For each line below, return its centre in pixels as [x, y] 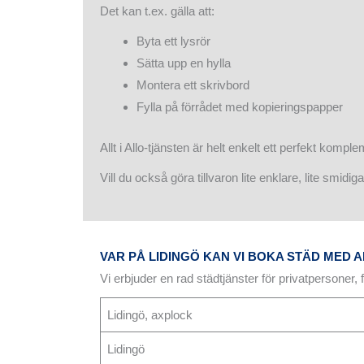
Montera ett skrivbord [193, 85]
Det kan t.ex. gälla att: [157, 11]
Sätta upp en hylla [184, 63]
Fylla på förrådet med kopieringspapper [240, 107]
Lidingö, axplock [149, 314]
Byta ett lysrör [173, 41]
